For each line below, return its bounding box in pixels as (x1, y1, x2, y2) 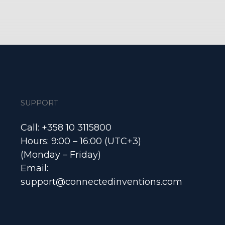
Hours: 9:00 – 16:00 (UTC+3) (20, 136, 141, 147)
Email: (20, 163, 51, 174)
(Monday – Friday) (20, 149, 101, 160)
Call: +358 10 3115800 (20, 122, 111, 133)
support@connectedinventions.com (20, 176, 182, 187)
